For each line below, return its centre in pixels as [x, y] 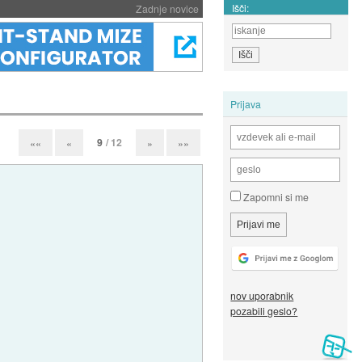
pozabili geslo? [264, 311]
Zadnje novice [167, 8]
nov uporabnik [262, 296]
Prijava [246, 103]
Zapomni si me [275, 197]
